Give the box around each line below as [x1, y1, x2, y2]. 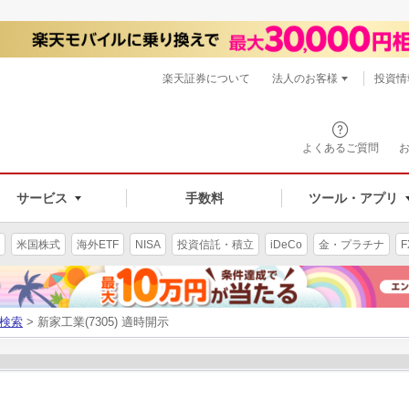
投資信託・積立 [177, 237, 254, 251]
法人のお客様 [272, 72, 338, 85]
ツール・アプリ [308, 190, 398, 205]
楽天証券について [163, 72, 250, 85]
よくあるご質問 [302, 142, 379, 154]
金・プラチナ [319, 237, 384, 251]
